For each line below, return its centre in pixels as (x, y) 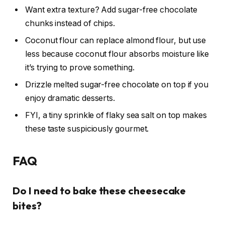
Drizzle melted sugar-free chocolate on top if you (117, 85)
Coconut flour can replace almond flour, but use (116, 41)
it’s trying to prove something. (80, 68)
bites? (27, 206)
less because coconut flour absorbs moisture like (117, 54)
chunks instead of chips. (70, 24)
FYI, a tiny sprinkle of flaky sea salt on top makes (116, 116)
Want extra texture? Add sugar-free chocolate (111, 10)
